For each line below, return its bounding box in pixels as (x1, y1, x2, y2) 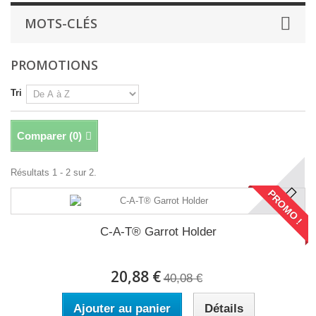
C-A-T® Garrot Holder (99, 225, 217, 238)
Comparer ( (17, 130, 73, 142)
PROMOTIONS (11, 56, 98, 73)
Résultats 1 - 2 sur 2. (11, 167, 97, 178)
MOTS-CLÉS (25, 15, 97, 32)
